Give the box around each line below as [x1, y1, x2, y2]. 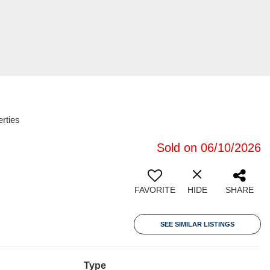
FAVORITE [134, 185, 175, 195]
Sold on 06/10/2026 [157, 141, 261, 154]
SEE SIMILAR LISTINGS [160, 221, 234, 228]
